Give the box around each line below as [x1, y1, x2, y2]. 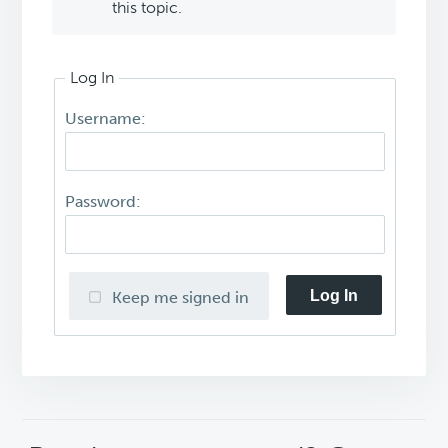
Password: [65, 192, 142, 212]
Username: [65, 109, 147, 129]
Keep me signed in [112, 288, 250, 308]
